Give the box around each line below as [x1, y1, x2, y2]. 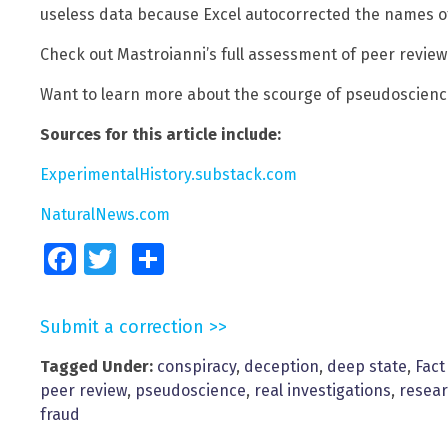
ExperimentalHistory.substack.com [40, 165, 297, 185]
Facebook [76, 252, 130, 267]
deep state [327, 357, 407, 377]
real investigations [254, 381, 391, 401]
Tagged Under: [40, 357, 153, 377]
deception [244, 357, 319, 377]
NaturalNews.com [40, 205, 170, 225]
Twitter [116, 252, 151, 267]
